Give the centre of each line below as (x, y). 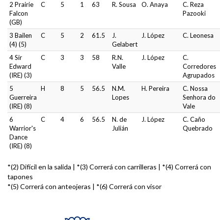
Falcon (19, 14)
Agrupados (199, 75)
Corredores (199, 67)
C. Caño (194, 120)
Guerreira (23, 97)
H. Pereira (155, 89)
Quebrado (198, 128)
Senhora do (199, 97)
